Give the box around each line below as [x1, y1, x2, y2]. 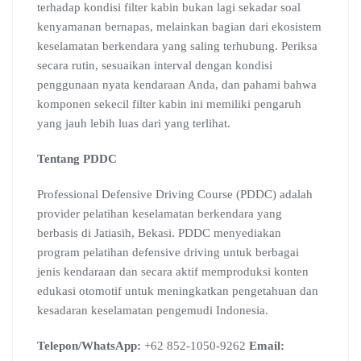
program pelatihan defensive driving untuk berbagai [37, 246, 299, 259]
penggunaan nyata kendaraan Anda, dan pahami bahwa [37, 78, 317, 91]
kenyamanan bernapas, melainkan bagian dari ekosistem [37, 20, 322, 33]
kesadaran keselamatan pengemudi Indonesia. [37, 304, 268, 317]
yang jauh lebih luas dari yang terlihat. [37, 117, 230, 130]
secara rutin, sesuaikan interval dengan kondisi [37, 59, 272, 72]
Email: [249, 339, 284, 352]
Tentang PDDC [37, 152, 117, 165]
